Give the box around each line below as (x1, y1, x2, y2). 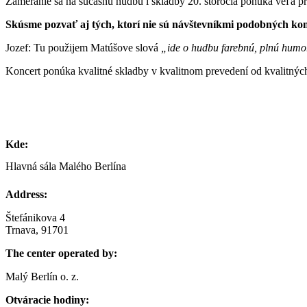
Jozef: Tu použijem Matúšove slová (5, 41, 158, 53)
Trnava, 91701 (5, 223, 69, 236)
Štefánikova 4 (5, 211, 65, 223)
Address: (5, 188, 47, 200)
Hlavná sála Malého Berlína (5, 160, 126, 172)
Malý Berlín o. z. (5, 270, 79, 282)
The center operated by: (5, 247, 117, 259)
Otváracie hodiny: (5, 293, 89, 306)
